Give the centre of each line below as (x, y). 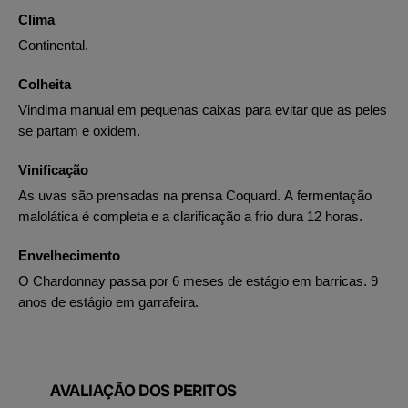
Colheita (45, 84)
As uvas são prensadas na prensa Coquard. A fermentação (195, 195)
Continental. (53, 45)
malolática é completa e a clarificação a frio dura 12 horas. (190, 216)
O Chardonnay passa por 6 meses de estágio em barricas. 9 (198, 281)
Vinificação (53, 170)
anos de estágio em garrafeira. (108, 302)
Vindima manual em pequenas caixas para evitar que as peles (203, 110)
